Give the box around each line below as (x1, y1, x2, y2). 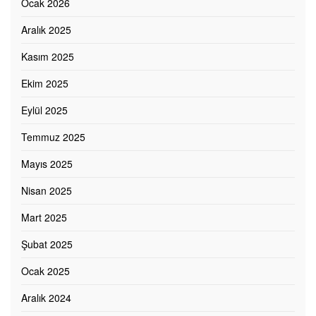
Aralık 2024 (21, 291, 71, 305)
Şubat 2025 (21, 237, 73, 252)
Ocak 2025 (21, 264, 70, 279)
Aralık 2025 (21, 23, 71, 37)
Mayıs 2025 (21, 157, 73, 171)
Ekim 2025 (21, 76, 68, 91)
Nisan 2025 (21, 183, 72, 198)
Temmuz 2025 (21, 130, 85, 145)
